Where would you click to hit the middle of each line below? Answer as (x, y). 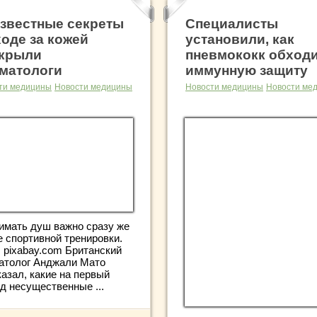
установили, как (240, 39)
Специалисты (232, 23)
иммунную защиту (247, 70)
